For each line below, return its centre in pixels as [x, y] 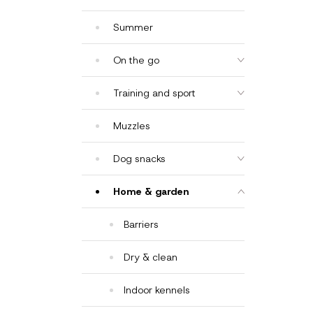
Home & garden [151, 191]
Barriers [141, 224]
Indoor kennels [157, 290]
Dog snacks [139, 159]
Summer [133, 27]
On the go [136, 60]
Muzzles [132, 126]
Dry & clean [151, 257]
